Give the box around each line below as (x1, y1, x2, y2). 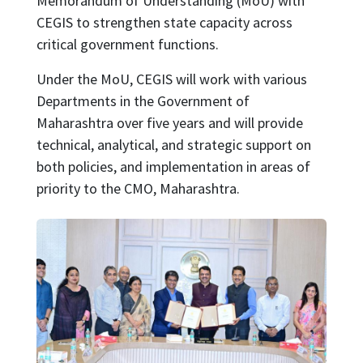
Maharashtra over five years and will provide (36, 113, 303, 132)
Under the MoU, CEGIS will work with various (36, 69, 307, 88)
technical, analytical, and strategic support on (36, 135, 311, 154)
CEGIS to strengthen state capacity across (36, 12, 293, 32)
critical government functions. (36, 34, 219, 53)
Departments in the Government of (36, 91, 250, 110)
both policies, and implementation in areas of (36, 156, 310, 176)
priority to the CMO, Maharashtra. (36, 178, 240, 198)
